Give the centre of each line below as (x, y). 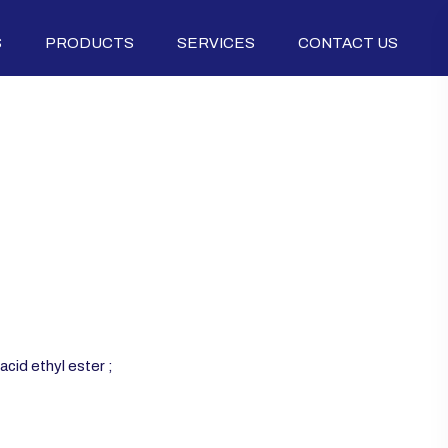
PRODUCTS (89, 43)
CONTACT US (348, 43)
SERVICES (216, 43)
